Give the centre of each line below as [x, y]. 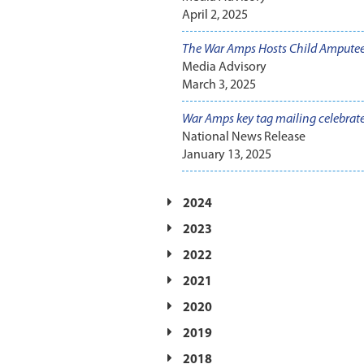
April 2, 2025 [214, 15]
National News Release [243, 138]
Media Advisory [224, 68]
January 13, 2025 [226, 156]
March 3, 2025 [219, 86]
